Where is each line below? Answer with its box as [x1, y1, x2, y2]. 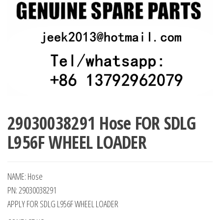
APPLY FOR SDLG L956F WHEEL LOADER [7, 198, 118, 210]
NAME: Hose [7, 170, 43, 183]
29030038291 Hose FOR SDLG [7, 111, 195, 136]
